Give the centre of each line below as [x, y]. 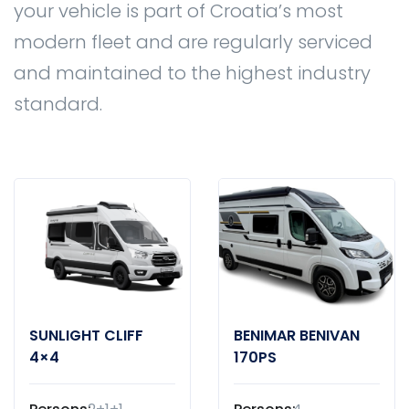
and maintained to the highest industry [192, 73]
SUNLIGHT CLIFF [86, 335]
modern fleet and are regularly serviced [193, 42]
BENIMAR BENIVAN [297, 335]
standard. [58, 104]
